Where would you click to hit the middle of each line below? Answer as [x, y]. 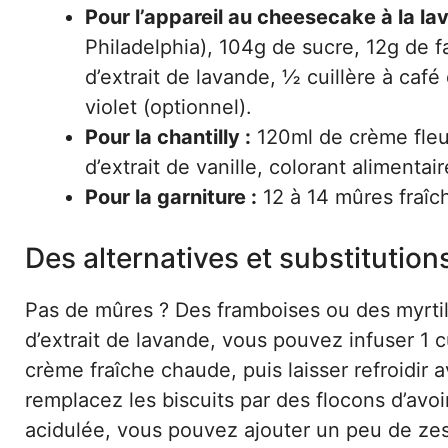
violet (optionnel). [168, 107]
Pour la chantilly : [168, 137]
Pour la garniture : [171, 197]
